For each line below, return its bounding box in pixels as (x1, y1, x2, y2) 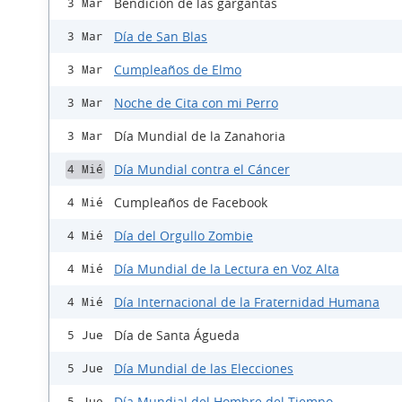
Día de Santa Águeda (114, 327, 240, 345)
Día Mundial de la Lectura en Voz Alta (114, 260, 339, 278)
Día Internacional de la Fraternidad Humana (114, 293, 380, 311)
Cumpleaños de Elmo (114, 61, 241, 79)
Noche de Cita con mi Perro (114, 94, 278, 112)
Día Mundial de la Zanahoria (114, 127, 285, 145)
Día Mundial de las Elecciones (114, 360, 293, 378)
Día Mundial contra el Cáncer (114, 161, 290, 179)
